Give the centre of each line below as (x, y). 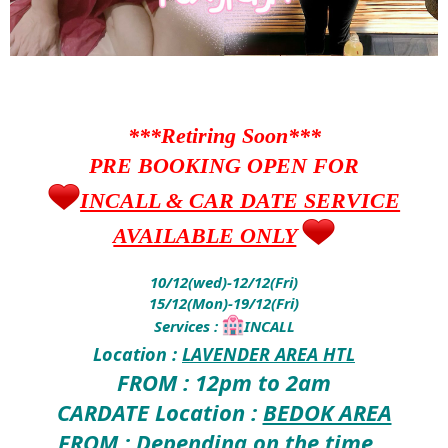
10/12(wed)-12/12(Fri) (224, 282)
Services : (187, 326)
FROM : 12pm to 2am (224, 382)
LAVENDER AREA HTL (268, 354)
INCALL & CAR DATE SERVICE (240, 200)
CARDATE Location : (159, 412)
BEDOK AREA (327, 412)
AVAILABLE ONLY (205, 236)
